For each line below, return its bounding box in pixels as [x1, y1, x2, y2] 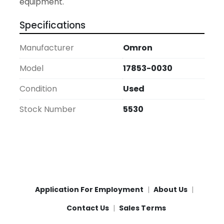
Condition [19, 83, 57, 95]
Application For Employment [34, 184, 143, 195]
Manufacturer [19, 42, 74, 54]
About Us [153, 184, 187, 195]
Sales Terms [118, 203, 166, 213]
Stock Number [19, 103, 76, 115]
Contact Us [66, 203, 109, 213]
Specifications [19, 18, 85, 32]
